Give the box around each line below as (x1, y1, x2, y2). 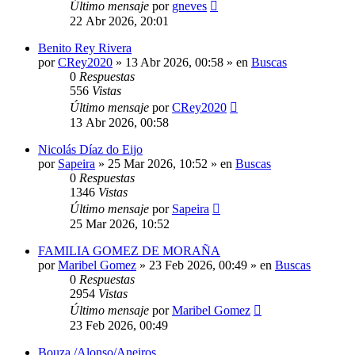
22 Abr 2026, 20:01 (70, 13, 169, 28)
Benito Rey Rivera (38, 40, 132, 55)
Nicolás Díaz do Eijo (38, 142, 143, 156)
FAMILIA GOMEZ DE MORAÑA (38, 243, 220, 258)
